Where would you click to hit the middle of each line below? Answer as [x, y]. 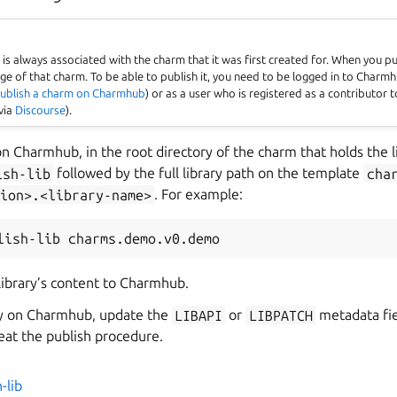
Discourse [41, 110]
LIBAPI [199, 315]
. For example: [199, 195]
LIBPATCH [280, 315]
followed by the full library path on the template [209, 173]
